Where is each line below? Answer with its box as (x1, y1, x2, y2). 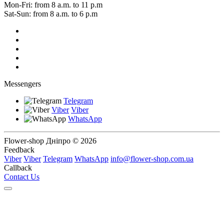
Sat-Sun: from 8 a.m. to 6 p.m (4, 9, 97, 18)
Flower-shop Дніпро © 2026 (4, 136, 96, 145)
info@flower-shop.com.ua (110, 154, 193, 163)
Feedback (4, 145, 34, 154)
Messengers (4, 79, 41, 88)
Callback (4, 163, 32, 172)
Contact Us (4, 172, 39, 181)
